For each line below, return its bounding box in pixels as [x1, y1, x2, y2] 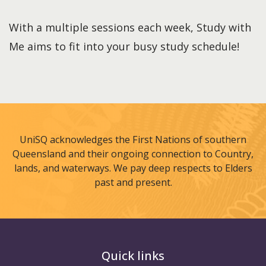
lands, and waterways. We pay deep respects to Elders [14, 161, 252, 175]
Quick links [102, 248, 164, 264]
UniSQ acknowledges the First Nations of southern [20, 133, 246, 147]
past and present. [94, 176, 172, 189]
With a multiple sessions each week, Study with [9, 20, 251, 34]
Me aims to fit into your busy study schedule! [9, 39, 239, 53]
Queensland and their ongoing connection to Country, [12, 147, 254, 161]
